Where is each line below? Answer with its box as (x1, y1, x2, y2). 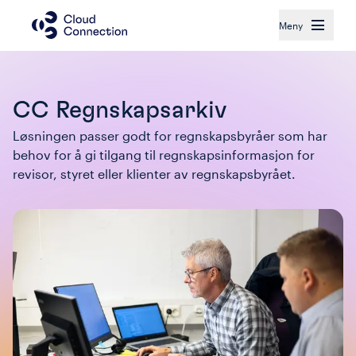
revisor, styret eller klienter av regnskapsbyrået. (13, 166, 296, 181)
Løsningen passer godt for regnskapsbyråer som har (13, 128, 327, 143)
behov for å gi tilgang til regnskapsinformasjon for (13, 147, 315, 162)
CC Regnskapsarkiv (13, 99, 226, 122)
